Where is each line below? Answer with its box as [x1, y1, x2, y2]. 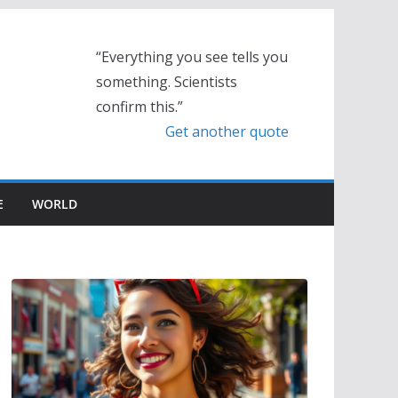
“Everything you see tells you [96, 47, 289, 67]
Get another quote [165, 122, 290, 141]
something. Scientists [96, 72, 238, 92]
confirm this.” [96, 97, 184, 116]
